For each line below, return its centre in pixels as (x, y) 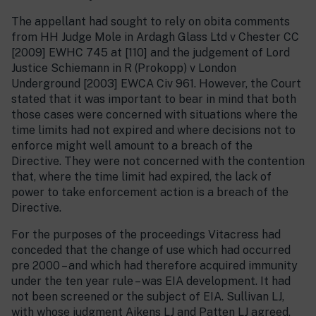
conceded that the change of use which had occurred (151, 250)
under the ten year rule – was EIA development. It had (151, 281)
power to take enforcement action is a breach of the (150, 192)
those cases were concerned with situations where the (154, 115)
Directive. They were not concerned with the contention (158, 161)
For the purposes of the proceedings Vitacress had (146, 235)
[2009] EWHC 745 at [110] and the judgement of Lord (151, 53)
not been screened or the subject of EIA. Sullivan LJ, (148, 297)
